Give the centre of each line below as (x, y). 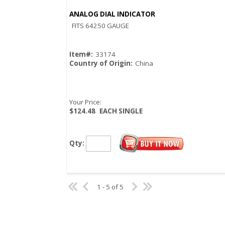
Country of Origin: (101, 64)
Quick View (156, 22)
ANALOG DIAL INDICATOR (112, 14)
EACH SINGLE (121, 111)
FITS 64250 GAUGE (100, 26)
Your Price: (85, 102)
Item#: (81, 54)
